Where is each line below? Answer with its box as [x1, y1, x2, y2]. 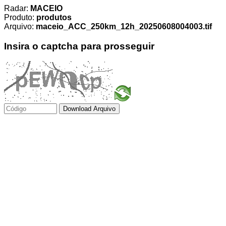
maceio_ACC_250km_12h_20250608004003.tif [36, 22, 212, 31]
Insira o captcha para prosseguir [4, 40, 154, 51]
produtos [36, 13, 72, 22]
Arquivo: [4, 22, 36, 31]
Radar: [4, 4, 30, 13]
